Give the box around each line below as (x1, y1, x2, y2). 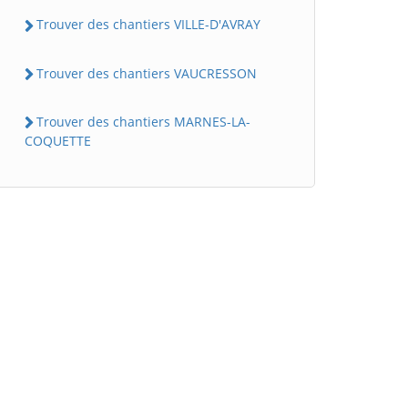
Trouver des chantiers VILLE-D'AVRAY (36, 15, 260, 34)
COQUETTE (25, 132, 91, 149)
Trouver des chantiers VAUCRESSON (36, 64, 257, 82)
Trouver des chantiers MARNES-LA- (36, 112, 250, 130)
